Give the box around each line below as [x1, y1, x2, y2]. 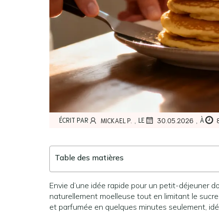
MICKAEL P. [101, 116, 132, 125]
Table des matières [55, 152, 124, 162]
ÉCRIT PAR [59, 116, 88, 125]
